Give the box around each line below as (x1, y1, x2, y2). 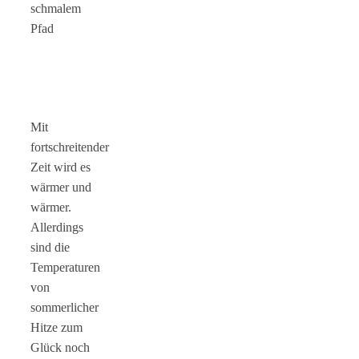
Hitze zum (30, 320, 83, 334)
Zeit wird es (30, 159, 91, 174)
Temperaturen (30, 260, 100, 274)
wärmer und (30, 179, 91, 194)
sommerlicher (30, 300, 99, 314)
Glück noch (30, 340, 90, 354)
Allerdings (30, 220, 83, 234)
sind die (30, 240, 70, 254)
